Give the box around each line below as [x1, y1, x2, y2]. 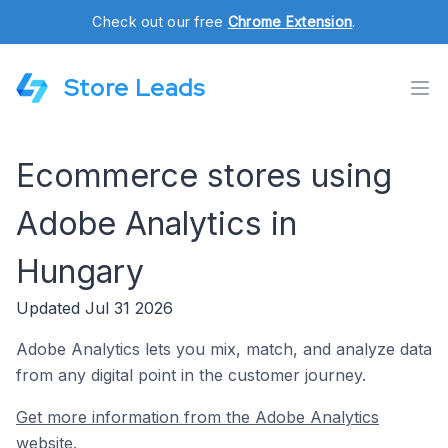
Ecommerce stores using [16, 156, 392, 195]
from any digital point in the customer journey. [16, 365, 366, 385]
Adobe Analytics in [16, 204, 297, 243]
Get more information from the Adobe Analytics [16, 407, 379, 427]
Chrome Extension [227, 13, 353, 30]
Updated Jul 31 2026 [16, 298, 173, 318]
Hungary [16, 252, 144, 291]
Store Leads [64, 72, 205, 103]
